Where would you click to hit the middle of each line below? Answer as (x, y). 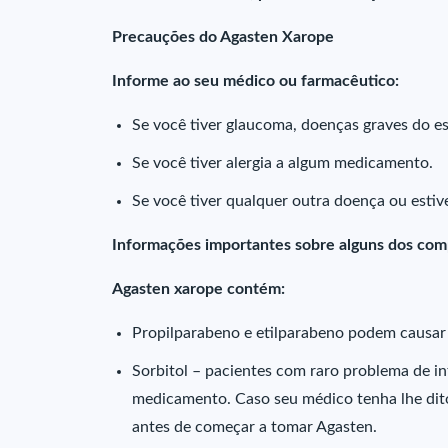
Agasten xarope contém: (198, 289)
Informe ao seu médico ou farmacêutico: (255, 81)
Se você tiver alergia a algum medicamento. (282, 163)
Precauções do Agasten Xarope (223, 37)
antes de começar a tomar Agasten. (254, 427)
